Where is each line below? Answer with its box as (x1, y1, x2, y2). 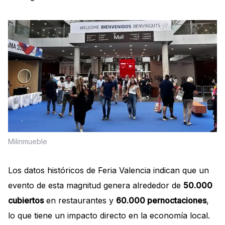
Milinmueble (8, 137, 47, 146)
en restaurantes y (44, 195, 116, 205)
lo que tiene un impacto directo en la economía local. (8, 210, 210, 220)
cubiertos (8, 195, 44, 205)
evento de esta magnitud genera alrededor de (8, 180, 183, 190)
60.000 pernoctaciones (116, 195, 206, 205)
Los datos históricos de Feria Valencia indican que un (8, 165, 209, 175)
